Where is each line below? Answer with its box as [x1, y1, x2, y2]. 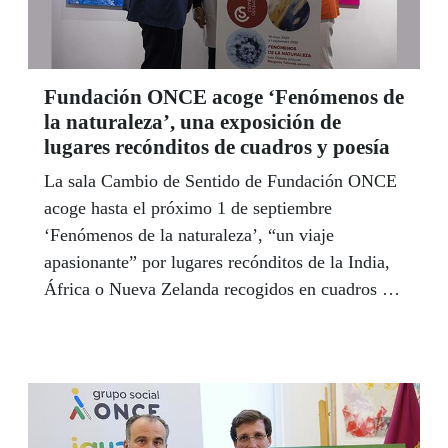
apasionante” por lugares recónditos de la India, [44, 251, 390, 272]
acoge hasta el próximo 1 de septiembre [44, 197, 332, 218]
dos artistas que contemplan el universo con [44, 332, 361, 353]
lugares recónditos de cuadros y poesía [44, 134, 390, 159]
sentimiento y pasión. [44, 359, 199, 380]
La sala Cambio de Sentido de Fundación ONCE [44, 170, 397, 191]
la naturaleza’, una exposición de [44, 109, 341, 134]
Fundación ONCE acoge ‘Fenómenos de [44, 84, 404, 109]
